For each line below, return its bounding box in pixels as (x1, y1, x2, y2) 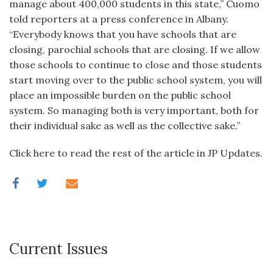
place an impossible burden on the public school (9, 89, 231, 101)
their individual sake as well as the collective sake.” (9, 119, 240, 132)
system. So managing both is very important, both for (9, 104, 259, 116)
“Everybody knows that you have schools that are (9, 28, 236, 40)
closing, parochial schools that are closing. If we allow (9, 43, 260, 55)
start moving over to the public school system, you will (9, 74, 262, 86)
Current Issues (9, 239, 108, 258)
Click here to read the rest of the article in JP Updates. (9, 147, 263, 159)
